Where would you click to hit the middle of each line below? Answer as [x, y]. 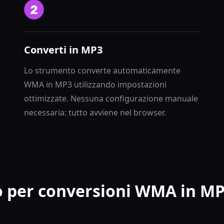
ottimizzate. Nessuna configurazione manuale [111, 98]
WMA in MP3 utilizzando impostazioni [95, 84]
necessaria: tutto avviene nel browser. [95, 112]
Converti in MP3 [63, 50]
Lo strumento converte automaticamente [102, 70]
